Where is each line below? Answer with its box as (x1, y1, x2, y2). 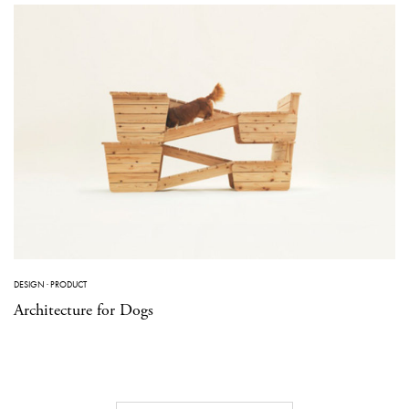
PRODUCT (50, 278, 87, 290)
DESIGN (14, 278, 45, 290)
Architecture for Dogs (14, 299, 153, 320)
